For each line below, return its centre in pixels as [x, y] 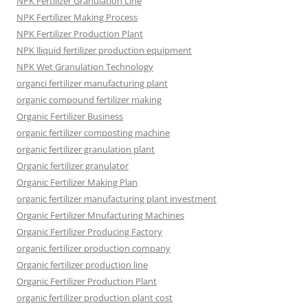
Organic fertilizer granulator [73, 166]
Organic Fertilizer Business [70, 117]
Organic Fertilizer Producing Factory [89, 232]
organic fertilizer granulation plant [86, 150]
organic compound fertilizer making [89, 100]
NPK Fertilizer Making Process [77, 18]
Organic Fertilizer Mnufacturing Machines [100, 216]
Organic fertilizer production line [82, 265]
